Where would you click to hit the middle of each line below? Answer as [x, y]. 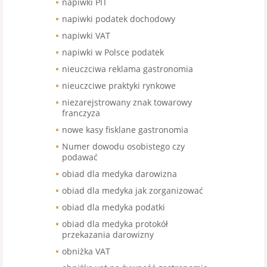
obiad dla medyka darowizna [119, 174]
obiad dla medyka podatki [114, 207]
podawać [80, 157]
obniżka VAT [86, 251]
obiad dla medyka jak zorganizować [133, 190]
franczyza [81, 113]
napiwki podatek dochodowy [119, 19]
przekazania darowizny [108, 235]
